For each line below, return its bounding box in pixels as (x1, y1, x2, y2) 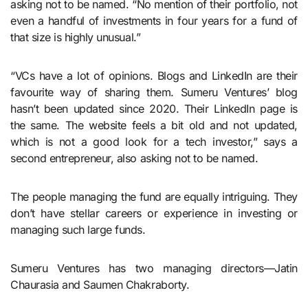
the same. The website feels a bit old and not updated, (10, 118, 298, 132)
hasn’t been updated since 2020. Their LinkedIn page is (10, 101, 298, 115)
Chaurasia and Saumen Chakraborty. (10, 277, 190, 291)
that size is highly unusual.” (10, 30, 141, 44)
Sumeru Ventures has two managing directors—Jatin (10, 261, 298, 275)
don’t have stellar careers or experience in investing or (10, 206, 298, 220)
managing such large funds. (10, 222, 146, 236)
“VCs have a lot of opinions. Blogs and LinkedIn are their (10, 68, 298, 82)
